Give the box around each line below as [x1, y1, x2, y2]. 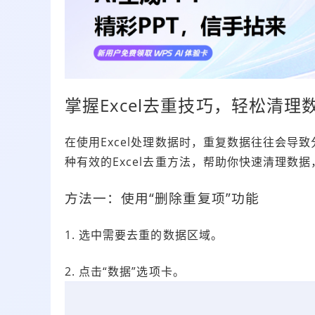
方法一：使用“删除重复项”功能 [65, 189, 259, 207]
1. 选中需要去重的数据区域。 [65, 227, 223, 243]
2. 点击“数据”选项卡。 [65, 264, 185, 280]
